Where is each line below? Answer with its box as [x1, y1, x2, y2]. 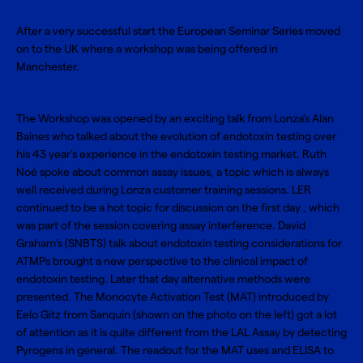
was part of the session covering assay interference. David [16, 219, 305, 233]
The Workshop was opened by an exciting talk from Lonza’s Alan [16, 112, 334, 126]
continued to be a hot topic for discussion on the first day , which [16, 201, 340, 215]
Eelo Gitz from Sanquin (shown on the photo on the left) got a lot [16, 308, 337, 322]
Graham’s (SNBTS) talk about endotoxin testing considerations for [16, 237, 342, 250]
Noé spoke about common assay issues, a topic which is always [16, 165, 329, 179]
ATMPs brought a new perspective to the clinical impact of [16, 254, 308, 268]
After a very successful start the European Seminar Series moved [16, 24, 340, 38]
